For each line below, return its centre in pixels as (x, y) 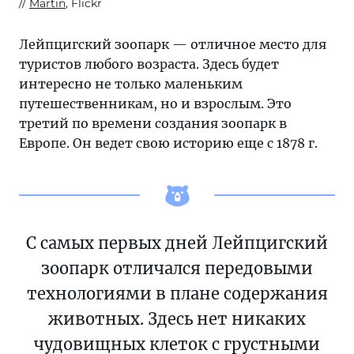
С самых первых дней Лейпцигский (177, 243)
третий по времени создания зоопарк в (153, 124)
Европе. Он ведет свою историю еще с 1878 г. (168, 143)
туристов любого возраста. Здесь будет (149, 64)
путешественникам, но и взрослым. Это (155, 104)
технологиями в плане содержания (177, 294)
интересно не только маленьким (131, 84)
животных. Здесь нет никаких (177, 319)
